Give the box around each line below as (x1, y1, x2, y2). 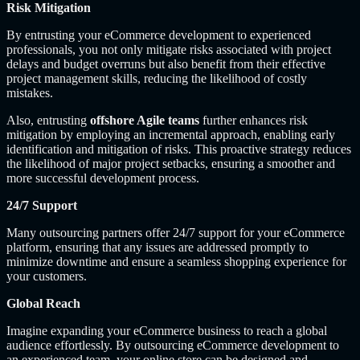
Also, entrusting (6, 112, 90, 127)
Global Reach (6, 296, 80, 310)
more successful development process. (6, 170, 199, 185)
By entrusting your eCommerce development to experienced (6, 27, 311, 42)
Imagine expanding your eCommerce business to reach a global (6, 323, 327, 337)
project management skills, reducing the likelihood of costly (6, 71, 307, 85)
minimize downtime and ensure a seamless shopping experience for (6, 254, 346, 268)
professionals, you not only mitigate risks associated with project (6, 42, 331, 56)
